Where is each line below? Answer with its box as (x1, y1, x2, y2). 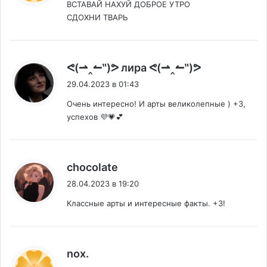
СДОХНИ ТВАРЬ (67, 13, 128, 23)
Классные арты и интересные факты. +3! (67, 198, 225, 209)
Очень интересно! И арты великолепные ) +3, (67, 99, 246, 109)
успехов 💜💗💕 (67, 112, 123, 122)
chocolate (67, 161, 118, 174)
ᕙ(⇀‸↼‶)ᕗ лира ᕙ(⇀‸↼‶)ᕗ (67, 61, 201, 74)
